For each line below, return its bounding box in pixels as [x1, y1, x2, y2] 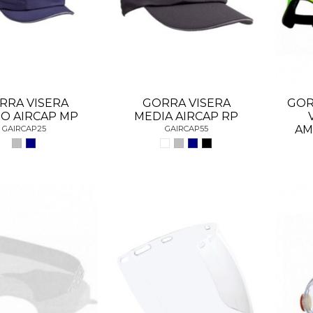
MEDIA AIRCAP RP [134, 109, 239, 123]
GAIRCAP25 [2, 124, 47, 134]
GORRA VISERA [142, 96, 231, 110]
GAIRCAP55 [164, 124, 208, 134]
